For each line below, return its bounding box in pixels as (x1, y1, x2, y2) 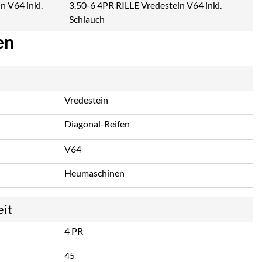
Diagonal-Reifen (64, 118, 130, 130)
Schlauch (68, 13, 105, 25)
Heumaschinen (64, 167, 125, 178)
